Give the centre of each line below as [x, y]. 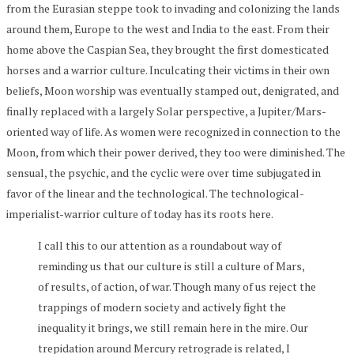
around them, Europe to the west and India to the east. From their [168, 28]
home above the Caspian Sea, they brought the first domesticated [168, 49]
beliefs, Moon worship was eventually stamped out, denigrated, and [173, 90]
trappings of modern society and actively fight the [162, 307]
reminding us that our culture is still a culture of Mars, [171, 265]
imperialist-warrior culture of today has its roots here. [140, 213]
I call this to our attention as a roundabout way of [160, 245]
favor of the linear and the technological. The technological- [155, 193]
